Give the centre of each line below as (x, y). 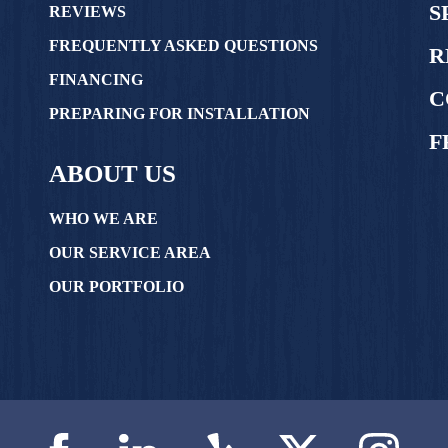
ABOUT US (112, 173)
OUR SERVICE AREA (130, 252)
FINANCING (96, 79)
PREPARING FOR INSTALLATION (179, 113)
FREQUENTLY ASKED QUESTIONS (183, 45)
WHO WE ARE (103, 218)
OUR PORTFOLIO (116, 286)
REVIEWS (87, 11)
